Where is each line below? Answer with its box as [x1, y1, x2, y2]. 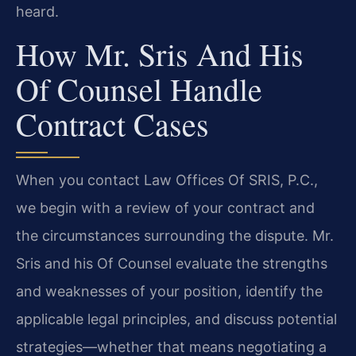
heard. [16, 2, 59, 20]
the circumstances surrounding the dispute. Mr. [16, 227, 334, 245]
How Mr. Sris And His [16, 33, 304, 75]
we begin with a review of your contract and [16, 199, 315, 217]
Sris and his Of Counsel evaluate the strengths [16, 255, 327, 273]
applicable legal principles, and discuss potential [16, 311, 337, 328]
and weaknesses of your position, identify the [16, 283, 323, 300]
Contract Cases [16, 103, 209, 145]
